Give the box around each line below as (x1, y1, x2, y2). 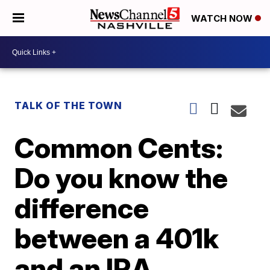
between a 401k (14, 221, 219, 255)
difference (14, 191, 149, 225)
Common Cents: (14, 131, 224, 165)
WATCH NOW (191, 13, 255, 25)
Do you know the (14, 161, 228, 195)
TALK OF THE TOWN (14, 99, 123, 111)
